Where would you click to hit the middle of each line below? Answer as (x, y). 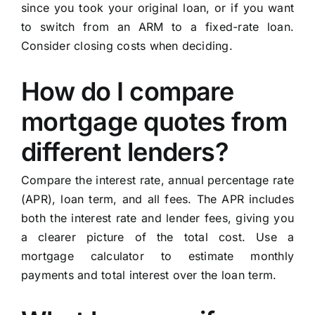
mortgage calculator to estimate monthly (157, 256)
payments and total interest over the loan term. (149, 275)
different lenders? (125, 152)
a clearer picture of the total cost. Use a (157, 237)
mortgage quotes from (154, 122)
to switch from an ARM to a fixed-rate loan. (157, 27)
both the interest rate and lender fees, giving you (157, 218)
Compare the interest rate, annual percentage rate (157, 180)
